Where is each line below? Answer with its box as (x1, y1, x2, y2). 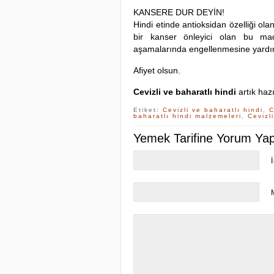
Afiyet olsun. (133, 65, 180, 75)
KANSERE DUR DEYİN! (133, 7, 224, 17)
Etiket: (133, 106, 163, 113)
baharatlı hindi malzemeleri (133, 113, 242, 119)
